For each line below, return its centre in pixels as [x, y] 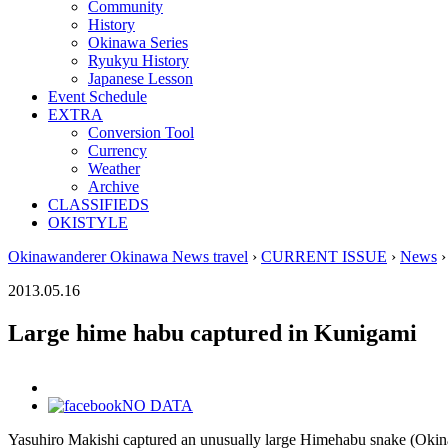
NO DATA [157, 405]
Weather [114, 168]
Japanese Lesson [140, 78]
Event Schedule [97, 96]
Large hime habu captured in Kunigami [212, 332]
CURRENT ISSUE [324, 256]
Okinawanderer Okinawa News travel [128, 256]
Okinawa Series [138, 42]
